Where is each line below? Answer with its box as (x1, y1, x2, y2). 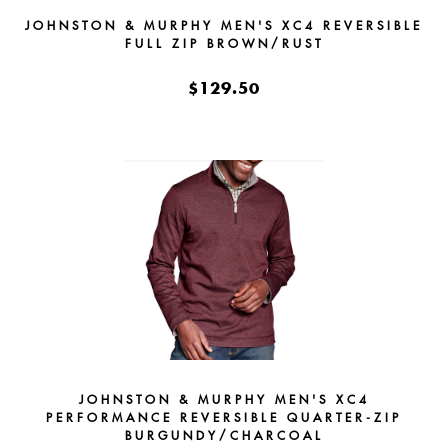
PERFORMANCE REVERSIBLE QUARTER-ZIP (46, 410, 402, 426)
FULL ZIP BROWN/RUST (124, 36, 324, 52)
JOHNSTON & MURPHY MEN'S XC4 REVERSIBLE (25, 18, 423, 34)
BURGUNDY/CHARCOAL (124, 428, 324, 444)
